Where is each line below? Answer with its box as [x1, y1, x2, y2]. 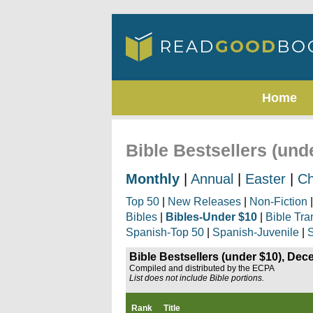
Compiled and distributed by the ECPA [129, 263, 275, 273]
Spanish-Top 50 [126, 226, 204, 238]
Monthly [126, 171, 180, 187]
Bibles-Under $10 [166, 211, 257, 223]
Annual [191, 171, 233, 187]
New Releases [168, 196, 241, 208]
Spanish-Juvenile [212, 226, 299, 238]
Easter [245, 171, 286, 187]
